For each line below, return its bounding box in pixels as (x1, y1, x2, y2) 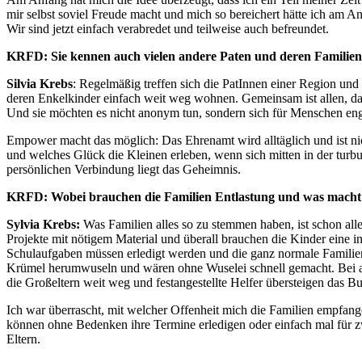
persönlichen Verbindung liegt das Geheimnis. (6, 162, 241, 177)
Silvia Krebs (6, 77, 73, 91)
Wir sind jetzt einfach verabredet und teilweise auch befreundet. (6, 22, 329, 36)
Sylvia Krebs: (6, 217, 80, 232)
